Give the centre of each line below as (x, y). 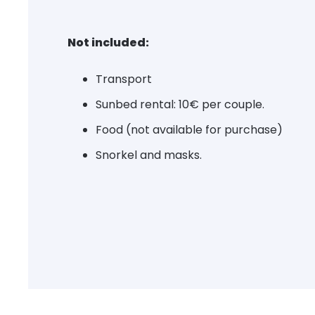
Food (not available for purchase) (189, 130)
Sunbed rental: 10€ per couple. (180, 105)
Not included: (108, 43)
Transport (124, 79)
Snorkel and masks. (149, 155)
